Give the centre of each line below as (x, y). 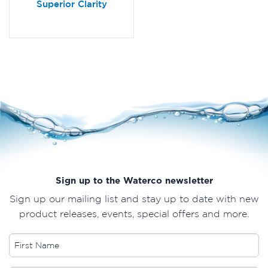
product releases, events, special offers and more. (134, 214)
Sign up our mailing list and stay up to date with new (134, 199)
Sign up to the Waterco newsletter (134, 181)
